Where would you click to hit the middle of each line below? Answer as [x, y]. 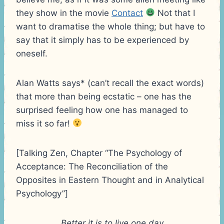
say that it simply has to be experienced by [102, 40]
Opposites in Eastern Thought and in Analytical [110, 180]
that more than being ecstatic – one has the [104, 96]
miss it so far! [44, 123]
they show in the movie [64, 13]
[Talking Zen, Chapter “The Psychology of [99, 153]
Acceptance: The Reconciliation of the [92, 166]
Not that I [175, 13]
